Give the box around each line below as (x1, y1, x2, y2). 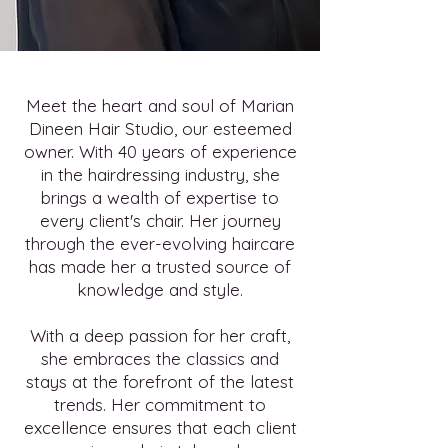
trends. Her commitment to (54, 394, 266, 416)
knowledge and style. (77, 279, 243, 301)
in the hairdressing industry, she (40, 164, 280, 186)
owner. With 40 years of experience (23, 141, 297, 163)
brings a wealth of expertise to (41, 187, 279, 209)
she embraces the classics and (41, 348, 279, 370)
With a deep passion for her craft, (30, 325, 290, 347)
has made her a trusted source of (29, 256, 291, 278)
